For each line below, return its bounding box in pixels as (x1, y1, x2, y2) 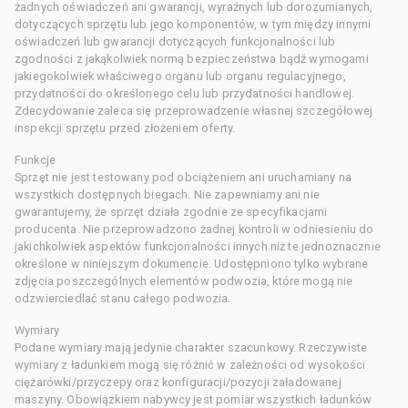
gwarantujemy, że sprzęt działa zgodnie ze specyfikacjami (15, 204, 328, 219)
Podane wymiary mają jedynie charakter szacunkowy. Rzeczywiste (15, 340, 368, 354)
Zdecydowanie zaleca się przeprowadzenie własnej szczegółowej (15, 103, 372, 117)
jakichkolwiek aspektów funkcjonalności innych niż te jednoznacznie (15, 239, 381, 253)
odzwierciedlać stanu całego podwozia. (15, 291, 231, 305)
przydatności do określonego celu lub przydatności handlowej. (15, 86, 355, 100)
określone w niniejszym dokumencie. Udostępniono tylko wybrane (15, 256, 369, 270)
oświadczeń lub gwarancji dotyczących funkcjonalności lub (15, 34, 336, 48)
